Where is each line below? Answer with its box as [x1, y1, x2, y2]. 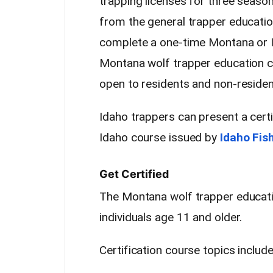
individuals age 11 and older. [99, 210, 243, 224]
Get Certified [99, 168, 169, 180]
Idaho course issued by [99, 130, 220, 144]
